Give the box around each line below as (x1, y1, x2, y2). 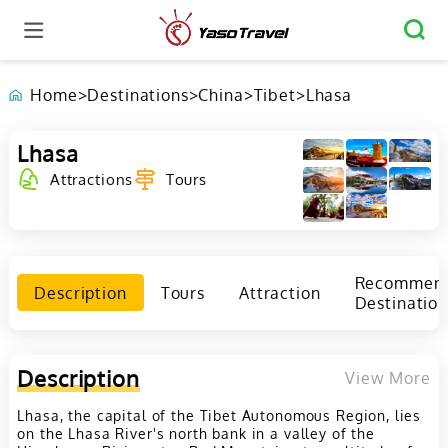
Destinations (87, 85, 189, 106)
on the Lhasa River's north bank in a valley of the (17, 424, 375, 443)
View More (344, 367, 431, 388)
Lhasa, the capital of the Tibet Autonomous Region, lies (17, 406, 422, 425)
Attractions (49, 169, 134, 190)
